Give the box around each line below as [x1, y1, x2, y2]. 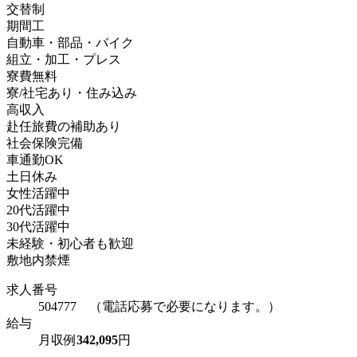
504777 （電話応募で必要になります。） [38, 299, 280, 313]
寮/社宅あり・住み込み [6, 85, 137, 100]
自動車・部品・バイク [6, 35, 134, 49]
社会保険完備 [6, 135, 83, 150]
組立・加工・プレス [6, 52, 121, 66]
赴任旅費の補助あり [6, 119, 121, 133]
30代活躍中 [6, 219, 70, 233]
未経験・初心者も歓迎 [6, 236, 134, 250]
